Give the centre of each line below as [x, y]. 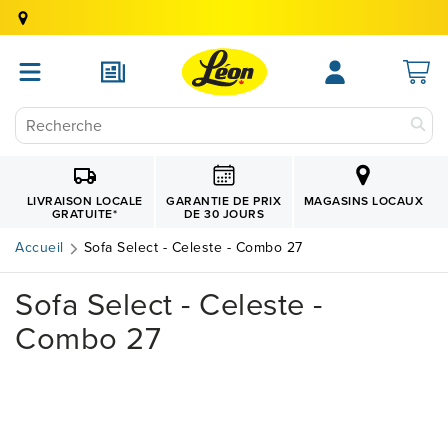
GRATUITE [82, 213]
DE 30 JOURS [224, 213]
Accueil [39, 247]
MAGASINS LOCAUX [363, 200]
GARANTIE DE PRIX [224, 200]
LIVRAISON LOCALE [84, 200]
